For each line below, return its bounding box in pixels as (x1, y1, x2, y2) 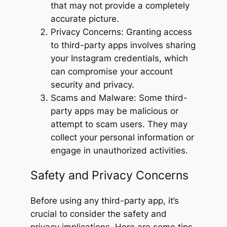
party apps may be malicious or (50, 106, 178, 117)
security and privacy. (50, 80, 134, 90)
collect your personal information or (50, 132, 194, 143)
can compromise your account (50, 66, 173, 77)
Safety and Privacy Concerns (30, 168, 188, 183)
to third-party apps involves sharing (50, 40, 196, 51)
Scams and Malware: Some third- (50, 93, 187, 103)
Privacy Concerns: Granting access (50, 27, 192, 37)
